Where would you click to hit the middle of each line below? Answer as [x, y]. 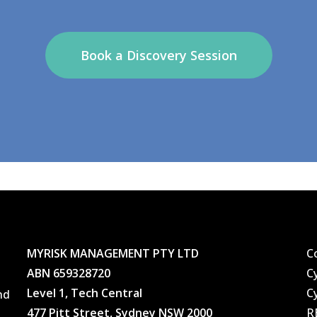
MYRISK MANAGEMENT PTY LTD [113, 253]
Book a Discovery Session [158, 56]
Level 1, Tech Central [84, 293]
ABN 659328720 [68, 273]
